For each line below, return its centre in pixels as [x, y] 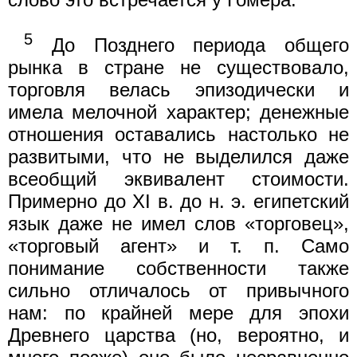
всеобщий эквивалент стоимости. [178, 178]
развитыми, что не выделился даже [178, 156]
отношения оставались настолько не [178, 134]
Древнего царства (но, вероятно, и [178, 335]
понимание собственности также [178, 268]
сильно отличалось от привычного [178, 290]
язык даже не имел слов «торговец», [178, 223]
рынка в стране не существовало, [178, 67]
